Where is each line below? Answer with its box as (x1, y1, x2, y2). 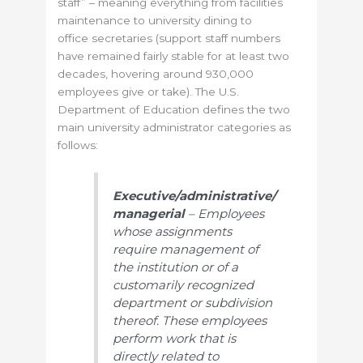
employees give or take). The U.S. (58, 85, 240, 99)
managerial (113, 205, 186, 221)
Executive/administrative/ (113, 187, 277, 203)
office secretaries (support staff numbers (58, 32, 281, 45)
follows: (58, 139, 99, 152)
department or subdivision (113, 294, 273, 310)
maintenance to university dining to (58, 14, 253, 28)
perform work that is (113, 330, 237, 346)
